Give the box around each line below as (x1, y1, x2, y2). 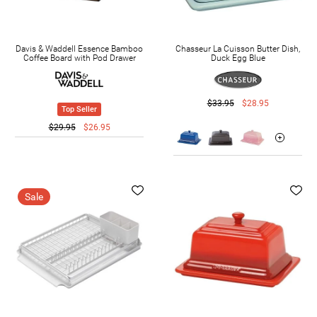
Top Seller (62, 104, 97, 114)
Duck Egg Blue (210, 52, 265, 63)
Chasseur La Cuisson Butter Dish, (175, 43, 300, 54)
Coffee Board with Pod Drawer (23, 52, 136, 63)
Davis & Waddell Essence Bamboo (16, 43, 143, 54)
